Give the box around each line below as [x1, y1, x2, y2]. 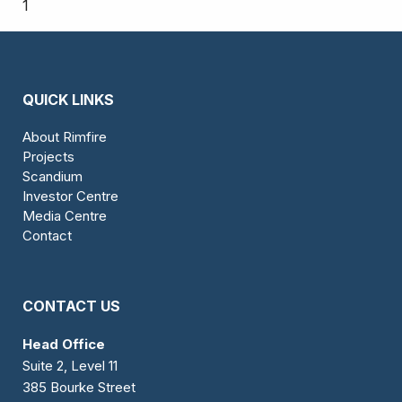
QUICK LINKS [22, 91, 114, 109]
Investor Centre [22, 188, 118, 205]
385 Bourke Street [22, 379, 135, 396]
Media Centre [22, 207, 107, 224]
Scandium [22, 168, 83, 185]
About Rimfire [22, 128, 107, 145]
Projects [22, 148, 74, 165]
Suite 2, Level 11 [22, 357, 118, 374]
